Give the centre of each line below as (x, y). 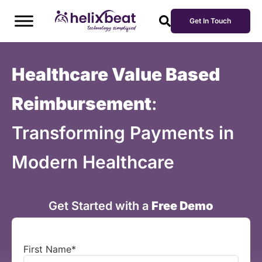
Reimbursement (82, 104)
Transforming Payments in (123, 133)
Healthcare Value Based (116, 74)
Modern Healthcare (93, 162)
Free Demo (182, 206)
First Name (47, 249)
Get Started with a (100, 206)
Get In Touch (211, 21)
